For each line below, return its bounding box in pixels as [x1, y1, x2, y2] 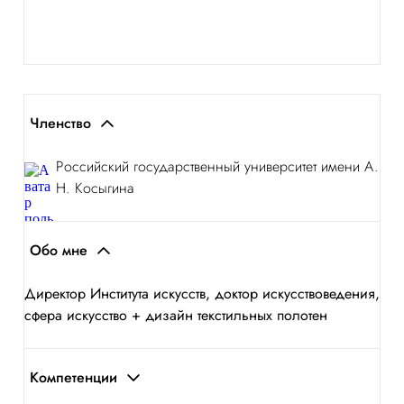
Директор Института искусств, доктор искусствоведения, [24, 283, 380, 304]
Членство [30, 113, 91, 133]
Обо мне [30, 240, 87, 261]
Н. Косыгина [56, 178, 134, 198]
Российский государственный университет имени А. [56, 156, 379, 177]
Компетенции [30, 367, 117, 388]
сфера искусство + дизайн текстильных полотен [24, 305, 327, 326]
